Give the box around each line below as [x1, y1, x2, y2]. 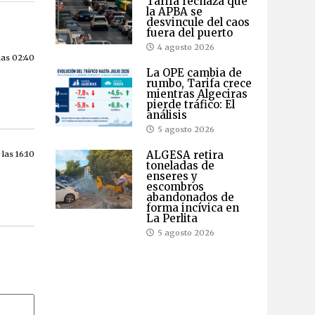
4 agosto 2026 [157, 41, 214, 52]
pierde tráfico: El [146, 97, 235, 111]
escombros [146, 179, 204, 193]
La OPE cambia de [146, 65, 242, 79]
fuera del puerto [146, 25, 233, 39]
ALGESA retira [146, 148, 224, 162]
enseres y [146, 169, 198, 183]
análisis [146, 108, 187, 122]
